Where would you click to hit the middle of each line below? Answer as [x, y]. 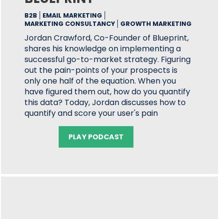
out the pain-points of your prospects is [101, 70]
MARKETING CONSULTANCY [70, 24]
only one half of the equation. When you [100, 81]
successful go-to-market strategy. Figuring [108, 59]
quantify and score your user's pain [91, 113]
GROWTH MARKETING [156, 24]
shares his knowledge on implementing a [103, 49]
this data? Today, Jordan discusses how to [105, 102]
